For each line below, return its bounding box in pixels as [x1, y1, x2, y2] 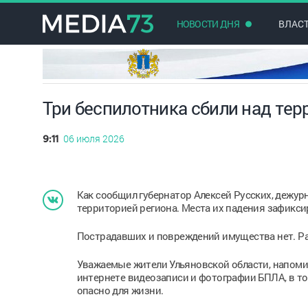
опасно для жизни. [76, 283, 164, 297]
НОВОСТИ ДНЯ [176, 17, 239, 30]
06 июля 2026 [63, 132, 124, 145]
